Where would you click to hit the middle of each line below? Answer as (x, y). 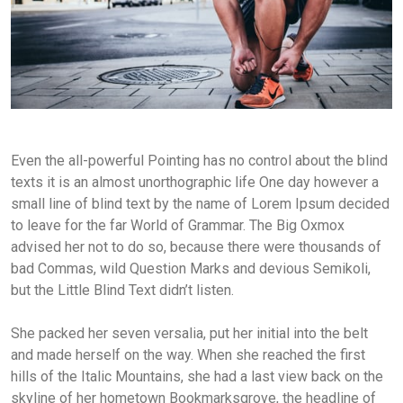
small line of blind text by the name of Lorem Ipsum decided (200, 204)
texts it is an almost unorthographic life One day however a (195, 183)
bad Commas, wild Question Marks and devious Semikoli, (191, 269)
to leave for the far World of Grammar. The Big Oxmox (178, 226)
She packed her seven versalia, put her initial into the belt (189, 334)
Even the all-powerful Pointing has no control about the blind (199, 161)
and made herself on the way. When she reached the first (188, 355)
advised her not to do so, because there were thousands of (196, 247)
